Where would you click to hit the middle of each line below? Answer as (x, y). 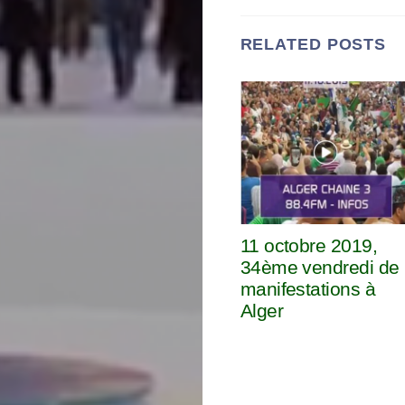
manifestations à (308, 289)
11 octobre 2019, (309, 246)
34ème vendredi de (320, 268)
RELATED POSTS (313, 45)
